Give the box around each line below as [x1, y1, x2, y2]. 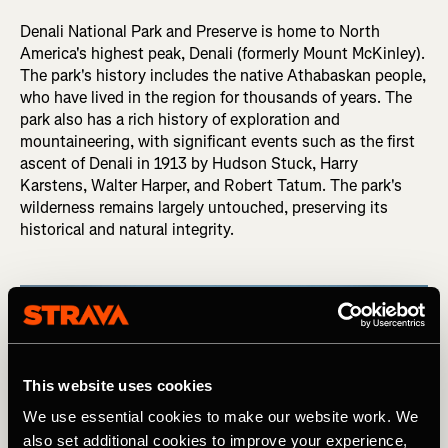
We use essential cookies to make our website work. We [23, 408, 419, 425]
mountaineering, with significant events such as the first [20, 131, 415, 153]
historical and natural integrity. [20, 219, 234, 241]
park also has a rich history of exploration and [20, 109, 340, 131]
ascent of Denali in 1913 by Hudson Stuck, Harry [20, 153, 358, 175]
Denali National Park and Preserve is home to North [20, 21, 380, 43]
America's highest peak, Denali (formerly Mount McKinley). [20, 43, 425, 65]
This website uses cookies [23, 376, 213, 394]
